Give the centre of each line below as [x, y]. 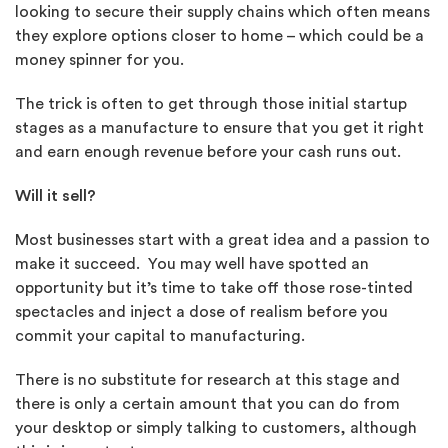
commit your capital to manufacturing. [160, 336]
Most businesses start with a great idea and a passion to [222, 240]
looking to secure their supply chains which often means [222, 12]
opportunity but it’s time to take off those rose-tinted [214, 288]
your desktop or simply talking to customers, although [216, 428]
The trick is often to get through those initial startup [211, 104]
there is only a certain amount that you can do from [207, 404]
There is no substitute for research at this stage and [207, 380]
